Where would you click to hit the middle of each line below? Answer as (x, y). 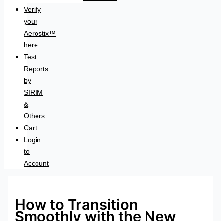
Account (36, 163)
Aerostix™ (40, 33)
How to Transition (77, 205)
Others (34, 116)
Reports (36, 68)
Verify (32, 9)
